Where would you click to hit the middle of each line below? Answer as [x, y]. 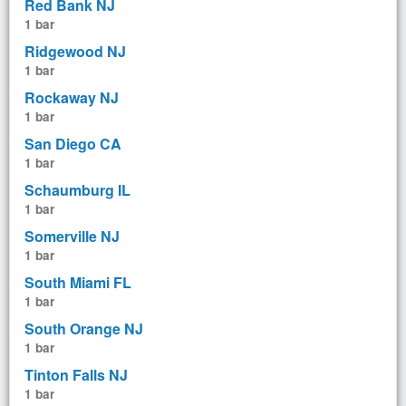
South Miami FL [78, 282]
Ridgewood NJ [75, 51]
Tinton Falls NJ [76, 374]
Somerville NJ [72, 236]
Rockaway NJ [72, 97]
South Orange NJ [84, 328]
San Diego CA [73, 143]
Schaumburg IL [77, 189]
